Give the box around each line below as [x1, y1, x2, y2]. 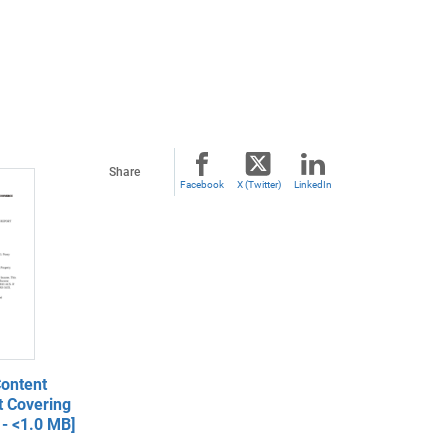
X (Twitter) [236, 179, 281, 190]
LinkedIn [294, 179, 332, 190]
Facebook [180, 179, 224, 190]
